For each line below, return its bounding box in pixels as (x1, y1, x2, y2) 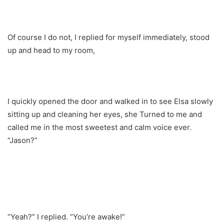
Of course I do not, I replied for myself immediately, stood (7, 32, 209, 42)
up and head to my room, (7, 45, 95, 55)
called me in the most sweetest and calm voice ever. (7, 122, 191, 132)
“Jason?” (7, 135, 37, 145)
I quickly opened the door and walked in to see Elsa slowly (7, 96, 213, 106)
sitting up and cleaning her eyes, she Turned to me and (7, 109, 202, 119)
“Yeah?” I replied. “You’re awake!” (7, 212, 125, 222)
